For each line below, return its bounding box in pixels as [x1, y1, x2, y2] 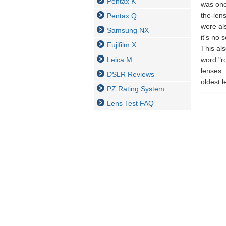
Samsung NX [107, 26, 149, 34]
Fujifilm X [107, 41, 136, 49]
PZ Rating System [107, 85, 164, 93]
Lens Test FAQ [107, 99, 154, 107]
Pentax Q [107, 12, 137, 20]
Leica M [107, 55, 132, 64]
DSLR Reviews [107, 70, 154, 78]
